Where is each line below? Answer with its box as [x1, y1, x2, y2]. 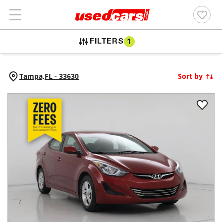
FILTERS [90, 38, 124, 46]
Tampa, [19, 71, 45, 81]
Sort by [178, 71, 203, 81]
